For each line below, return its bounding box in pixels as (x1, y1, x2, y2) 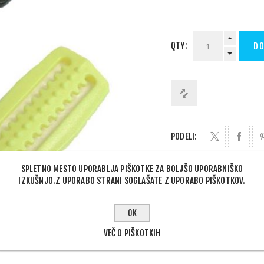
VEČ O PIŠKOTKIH (103, 227, 161, 239)
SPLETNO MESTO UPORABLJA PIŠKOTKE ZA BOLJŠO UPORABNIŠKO (21, 163, 243, 174)
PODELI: (171, 131, 197, 143)
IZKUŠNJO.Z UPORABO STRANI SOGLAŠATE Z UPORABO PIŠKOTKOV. (18, 174, 246, 186)
